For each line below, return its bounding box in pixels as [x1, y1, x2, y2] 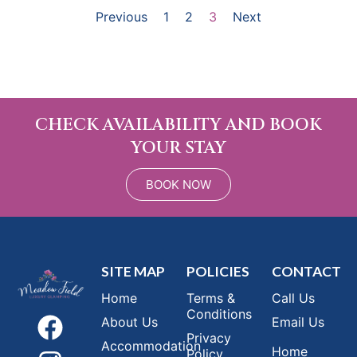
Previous [96, 9, 147, 25]
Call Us [272, 290, 315, 307]
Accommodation [101, 338, 201, 355]
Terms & [186, 290, 235, 307]
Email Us [272, 314, 324, 331]
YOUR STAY [131, 137, 226, 160]
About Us [101, 314, 158, 331]
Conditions [186, 306, 252, 323]
